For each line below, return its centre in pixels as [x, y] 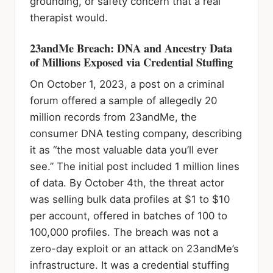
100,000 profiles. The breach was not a [124, 232]
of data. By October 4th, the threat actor [127, 183]
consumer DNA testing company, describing [136, 133]
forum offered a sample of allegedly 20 [123, 100]
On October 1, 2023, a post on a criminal [127, 84]
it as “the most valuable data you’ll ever [124, 150]
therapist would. [69, 17]
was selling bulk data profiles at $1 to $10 [130, 199]
